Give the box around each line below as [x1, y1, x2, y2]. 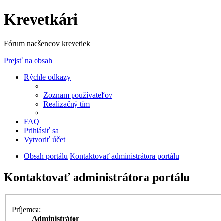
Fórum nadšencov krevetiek [4, 39, 90, 48]
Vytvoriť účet [24, 135, 65, 144]
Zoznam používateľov [43, 90, 112, 99]
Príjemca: [12, 205, 41, 214]
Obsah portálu [24, 151, 68, 160]
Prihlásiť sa [24, 126, 59, 135]
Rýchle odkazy [24, 73, 71, 81]
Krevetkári [4, 10, 78, 29]
